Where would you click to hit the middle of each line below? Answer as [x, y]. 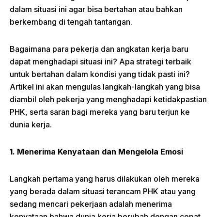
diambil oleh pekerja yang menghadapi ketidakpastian [108, 100]
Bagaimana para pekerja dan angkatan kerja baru [99, 49]
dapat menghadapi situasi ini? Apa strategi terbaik [101, 62]
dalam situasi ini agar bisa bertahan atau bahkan [96, 9]
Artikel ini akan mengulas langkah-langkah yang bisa [105, 87]
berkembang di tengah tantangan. [71, 22]
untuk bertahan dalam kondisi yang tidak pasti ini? [100, 74]
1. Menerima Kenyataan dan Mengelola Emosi [96, 152]
